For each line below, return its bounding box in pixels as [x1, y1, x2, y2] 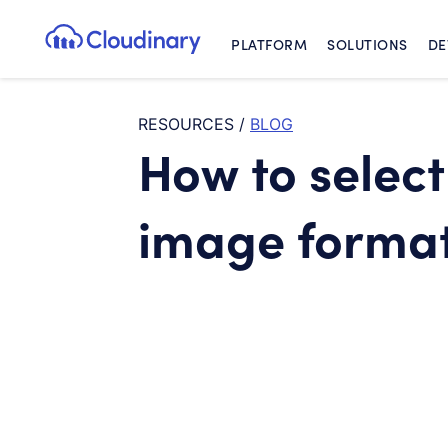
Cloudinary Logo [121, 41, 253, 62]
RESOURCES [138, 114, 234, 134]
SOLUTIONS [327, 34, 408, 54]
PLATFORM [231, 34, 307, 54]
